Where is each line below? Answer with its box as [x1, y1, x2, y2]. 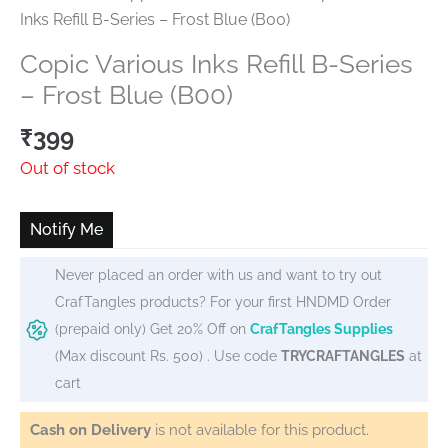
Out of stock [20, 158, 115, 179]
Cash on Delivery [30, 420, 155, 439]
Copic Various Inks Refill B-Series [20, 48, 413, 79]
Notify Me [30, 220, 103, 240]
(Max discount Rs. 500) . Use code [55, 347, 281, 364]
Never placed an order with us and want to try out [55, 266, 382, 283]
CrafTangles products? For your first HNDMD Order [55, 293, 391, 310]
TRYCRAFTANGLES [281, 347, 405, 364]
